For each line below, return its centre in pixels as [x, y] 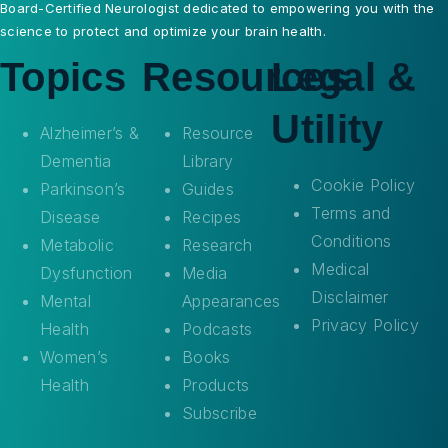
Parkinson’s [83, 188]
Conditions [351, 240]
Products [215, 384]
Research [217, 244]
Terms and [351, 212]
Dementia [76, 160]
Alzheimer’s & [90, 132]
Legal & [344, 76]
